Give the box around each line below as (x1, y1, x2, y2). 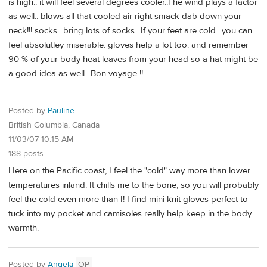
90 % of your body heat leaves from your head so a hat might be (8, 54, 258, 66)
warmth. (8, 222, 39, 234)
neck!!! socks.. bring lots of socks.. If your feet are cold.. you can (8, 25, 252, 37)
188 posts (8, 148, 44, 159)
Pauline (48, 105, 74, 116)
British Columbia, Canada (8, 119, 100, 131)
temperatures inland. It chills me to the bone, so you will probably (8, 179, 259, 191)
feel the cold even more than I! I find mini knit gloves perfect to (8, 193, 248, 205)
